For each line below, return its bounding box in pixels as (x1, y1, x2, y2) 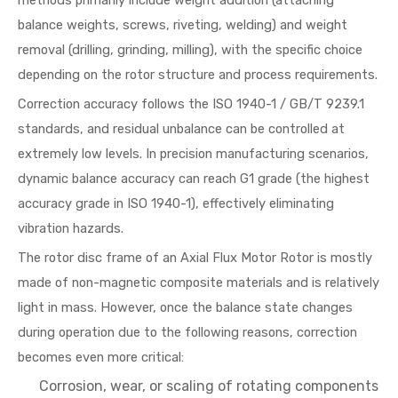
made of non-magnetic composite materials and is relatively (18, 275, 379, 291)
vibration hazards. (18, 220, 123, 236)
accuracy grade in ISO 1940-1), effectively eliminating (18, 195, 334, 211)
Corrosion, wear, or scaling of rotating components (39, 378, 378, 394)
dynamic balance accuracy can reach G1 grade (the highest (18, 171, 370, 187)
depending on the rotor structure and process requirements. (18, 67, 378, 83)
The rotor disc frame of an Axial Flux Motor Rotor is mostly (18, 250, 372, 266)
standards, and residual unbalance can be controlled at (18, 121, 345, 137)
